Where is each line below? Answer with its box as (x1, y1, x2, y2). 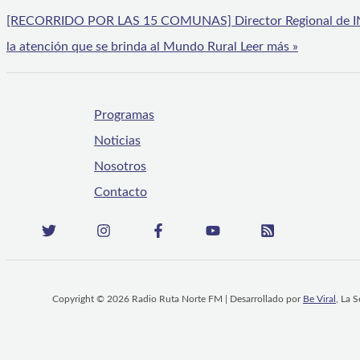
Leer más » (237, 40, 298, 54)
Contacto (94, 186, 147, 199)
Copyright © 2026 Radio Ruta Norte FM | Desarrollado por (52, 294, 303, 305)
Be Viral (303, 294, 336, 305)
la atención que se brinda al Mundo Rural (6, 40, 237, 54)
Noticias (94, 134, 141, 148)
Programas (94, 108, 154, 122)
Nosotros (94, 160, 146, 174)
